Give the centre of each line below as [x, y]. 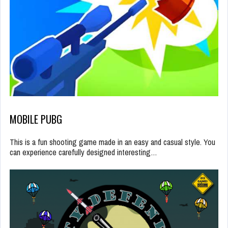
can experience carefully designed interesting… [83, 152]
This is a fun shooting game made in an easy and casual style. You [112, 142]
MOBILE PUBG [36, 119]
